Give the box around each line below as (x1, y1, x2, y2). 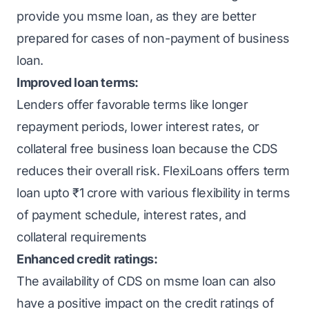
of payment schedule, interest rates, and (17, 208, 247, 222)
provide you (17, 9, 88, 23)
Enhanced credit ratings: (17, 252, 158, 266)
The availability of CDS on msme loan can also (17, 274, 277, 288)
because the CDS (175, 141, 279, 156)
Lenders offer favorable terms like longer (17, 97, 248, 112)
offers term (223, 163, 290, 178)
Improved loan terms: (17, 75, 139, 90)
